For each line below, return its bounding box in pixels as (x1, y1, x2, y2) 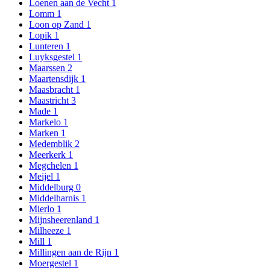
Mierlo (29, 203, 57, 214)
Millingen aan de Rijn (29, 246, 114, 257)
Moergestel (29, 257, 74, 268)
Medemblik (29, 138, 75, 149)
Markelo (29, 116, 63, 127)
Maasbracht (29, 84, 75, 95)
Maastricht (29, 95, 71, 105)
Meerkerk (29, 149, 68, 160)
